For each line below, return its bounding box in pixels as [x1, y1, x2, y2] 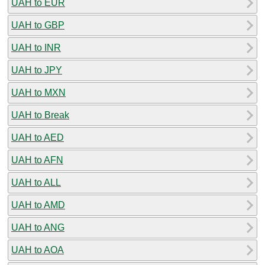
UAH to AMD [11, 199, 65, 210]
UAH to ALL [11, 177, 61, 188]
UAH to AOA [11, 244, 64, 255]
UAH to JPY [11, 64, 62, 75]
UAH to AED [11, 132, 64, 143]
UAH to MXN [11, 87, 66, 98]
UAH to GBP [11, 20, 64, 30]
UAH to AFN [11, 154, 63, 165]
